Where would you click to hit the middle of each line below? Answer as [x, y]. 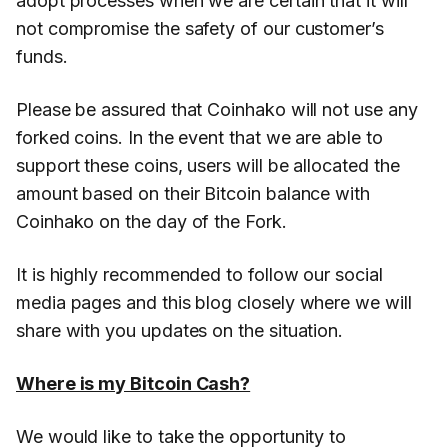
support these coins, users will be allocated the [208, 166]
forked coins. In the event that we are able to [199, 138]
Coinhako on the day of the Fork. [151, 222]
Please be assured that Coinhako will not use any [217, 110]
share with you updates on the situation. [180, 331]
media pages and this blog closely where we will [214, 303]
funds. [42, 57]
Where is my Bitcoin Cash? [133, 384]
